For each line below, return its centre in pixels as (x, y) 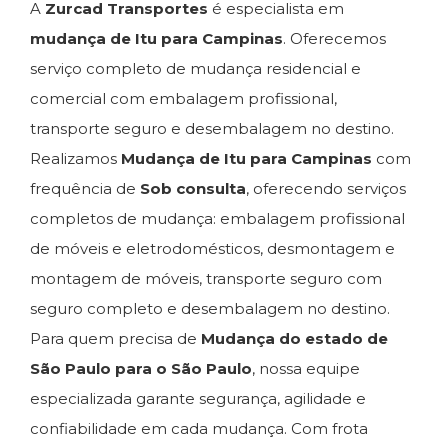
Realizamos (75, 158)
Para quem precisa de (115, 338)
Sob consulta (193, 188)
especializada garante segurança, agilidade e (198, 398)
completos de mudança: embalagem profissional (217, 218)
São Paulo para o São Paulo (141, 368)
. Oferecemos (334, 38)
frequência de (85, 188)
